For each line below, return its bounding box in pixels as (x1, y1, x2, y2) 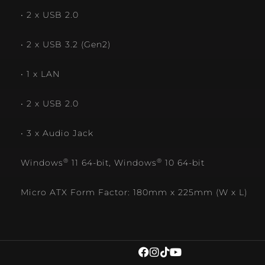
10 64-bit (162, 158, 205, 168)
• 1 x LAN (21, 69, 60, 79)
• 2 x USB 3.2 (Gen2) (21, 40, 111, 50)
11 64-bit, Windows (69, 158, 157, 168)
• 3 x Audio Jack (21, 128, 93, 138)
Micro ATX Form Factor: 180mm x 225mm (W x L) (21, 188, 247, 198)
